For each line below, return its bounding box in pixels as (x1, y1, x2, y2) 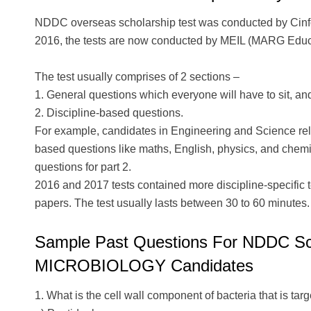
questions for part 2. (35, 160, 131, 173)
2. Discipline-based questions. (35, 106, 183, 119)
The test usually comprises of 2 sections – (35, 70, 239, 83)
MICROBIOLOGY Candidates (35, 255, 253, 275)
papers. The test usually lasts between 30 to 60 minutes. (35, 196, 310, 209)
